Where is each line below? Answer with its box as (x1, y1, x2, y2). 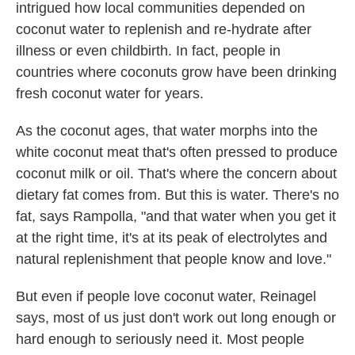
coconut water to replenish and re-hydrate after (16, 21, 311, 37)
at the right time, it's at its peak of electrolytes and (16, 230, 327, 246)
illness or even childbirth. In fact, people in (16, 43, 281, 59)
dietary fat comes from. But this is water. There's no (16, 187, 339, 203)
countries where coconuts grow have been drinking (16, 64, 337, 80)
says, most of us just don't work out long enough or (16, 310, 336, 326)
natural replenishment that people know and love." (16, 251, 331, 267)
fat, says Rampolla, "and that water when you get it (16, 208, 336, 224)
